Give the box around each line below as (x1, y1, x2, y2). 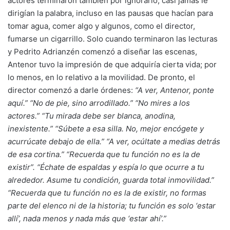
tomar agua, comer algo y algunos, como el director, (8, 21, 195, 31)
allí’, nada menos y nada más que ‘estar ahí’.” (8, 213, 166, 223)
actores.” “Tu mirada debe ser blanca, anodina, (8, 110, 176, 121)
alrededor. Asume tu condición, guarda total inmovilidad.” (8, 175, 214, 185)
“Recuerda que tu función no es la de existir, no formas (8, 187, 206, 198)
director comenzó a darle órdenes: (8, 85, 133, 95)
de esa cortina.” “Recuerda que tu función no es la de (8, 149, 200, 159)
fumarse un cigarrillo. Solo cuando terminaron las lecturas (8, 33, 218, 44)
